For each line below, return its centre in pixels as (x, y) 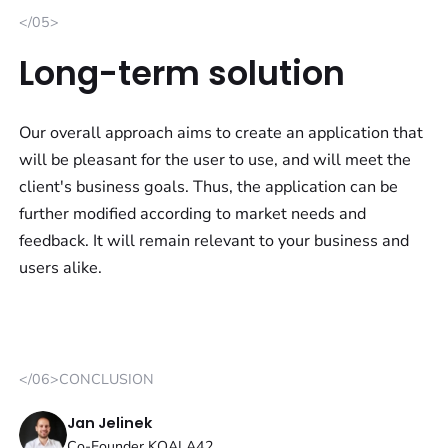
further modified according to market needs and (193, 213)
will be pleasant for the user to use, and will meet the (215, 159)
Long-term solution (182, 73)
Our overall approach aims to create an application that (221, 132)
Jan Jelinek (110, 423)
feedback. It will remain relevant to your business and (214, 240)
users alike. (61, 267)
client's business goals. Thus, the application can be (209, 186)
